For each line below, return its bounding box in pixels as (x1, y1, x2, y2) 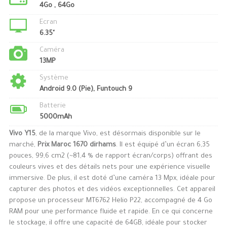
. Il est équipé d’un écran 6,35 (116, 141, 210, 149)
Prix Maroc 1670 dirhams (37, 141, 116, 149)
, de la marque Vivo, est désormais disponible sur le (35, 130, 201, 138)
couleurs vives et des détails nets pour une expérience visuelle (9, 163, 210, 171)
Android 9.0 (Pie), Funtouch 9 (39, 85, 132, 93)
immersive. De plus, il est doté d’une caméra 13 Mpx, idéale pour (9, 174, 215, 182)
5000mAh (39, 113, 72, 121)
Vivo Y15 (9, 130, 35, 138)
